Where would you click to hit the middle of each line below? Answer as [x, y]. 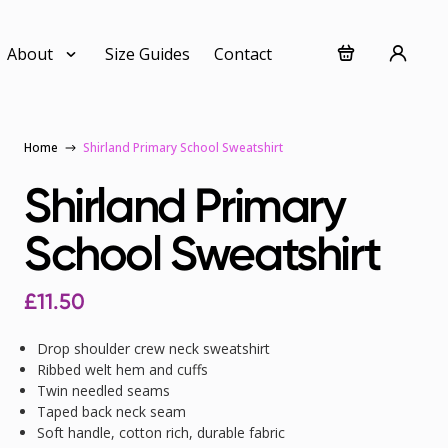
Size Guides [147, 54]
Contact [243, 54]
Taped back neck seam [111, 412]
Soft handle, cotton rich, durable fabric [160, 433]
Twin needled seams [103, 391]
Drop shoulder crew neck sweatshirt [153, 349]
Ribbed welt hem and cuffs [122, 370]
